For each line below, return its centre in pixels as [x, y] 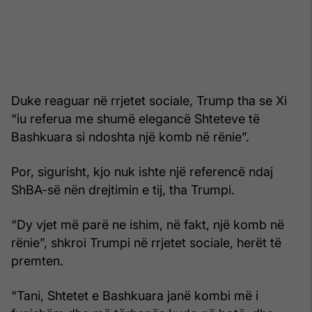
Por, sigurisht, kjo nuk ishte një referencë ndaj [142, 171]
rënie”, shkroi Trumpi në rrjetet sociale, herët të [146, 242]
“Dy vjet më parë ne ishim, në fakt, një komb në [148, 224]
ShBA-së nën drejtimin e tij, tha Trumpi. [123, 189]
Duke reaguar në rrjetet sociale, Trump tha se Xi [149, 100]
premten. [37, 260]
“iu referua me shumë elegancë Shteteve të [135, 118]
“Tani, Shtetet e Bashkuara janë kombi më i [135, 295]
